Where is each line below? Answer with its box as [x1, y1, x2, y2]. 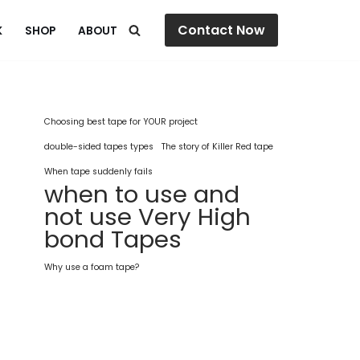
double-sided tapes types [44, 141, 153, 153]
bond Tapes [44, 223, 182, 256]
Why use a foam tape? [44, 261, 139, 273]
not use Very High [44, 200, 251, 233]
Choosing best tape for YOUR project [44, 116, 198, 128]
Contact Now [178, 21, 265, 39]
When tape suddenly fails [44, 166, 153, 178]
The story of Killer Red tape [162, 141, 273, 153]
